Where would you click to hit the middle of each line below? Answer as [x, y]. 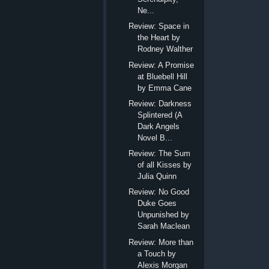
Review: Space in [159, 26]
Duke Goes [157, 204]
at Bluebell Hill [163, 76]
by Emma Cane [165, 88]
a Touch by [157, 253]
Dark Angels [159, 126]
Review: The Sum [160, 154]
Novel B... [155, 138]
